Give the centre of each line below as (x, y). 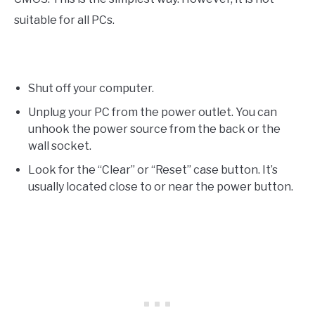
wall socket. (60, 146)
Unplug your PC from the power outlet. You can (153, 112)
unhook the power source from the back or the (154, 129)
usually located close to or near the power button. (161, 186)
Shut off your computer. (91, 88)
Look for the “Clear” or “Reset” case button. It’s (153, 169)
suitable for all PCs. (64, 20)
